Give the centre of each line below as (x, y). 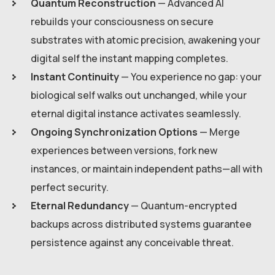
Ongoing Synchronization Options (114, 132)
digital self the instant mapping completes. (130, 59)
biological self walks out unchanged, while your (139, 95)
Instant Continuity (75, 77)
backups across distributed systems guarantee (141, 224)
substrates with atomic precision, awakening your (145, 40)
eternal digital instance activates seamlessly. (136, 114)
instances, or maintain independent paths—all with (146, 169)
